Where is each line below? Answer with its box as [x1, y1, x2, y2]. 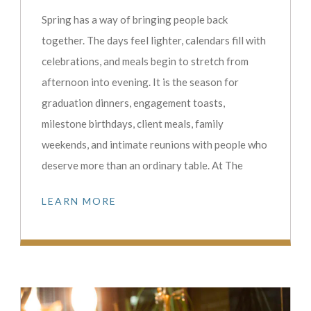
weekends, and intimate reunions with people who [42, 137, 267, 151]
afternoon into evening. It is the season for [42, 75, 239, 88]
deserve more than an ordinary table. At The [42, 158, 243, 171]
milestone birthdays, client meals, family [42, 117, 224, 130]
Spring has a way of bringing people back [42, 12, 228, 26]
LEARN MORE [42, 194, 117, 207]
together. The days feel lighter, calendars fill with [42, 33, 266, 47]
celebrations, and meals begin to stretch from [42, 54, 249, 67]
